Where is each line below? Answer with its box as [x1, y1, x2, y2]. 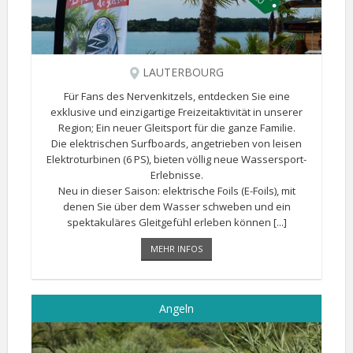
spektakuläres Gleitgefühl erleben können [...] [66, 215, 287, 229]
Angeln [159, 301, 194, 316]
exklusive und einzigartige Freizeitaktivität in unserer [50, 105, 303, 119]
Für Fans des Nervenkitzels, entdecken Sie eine [63, 89, 290, 103]
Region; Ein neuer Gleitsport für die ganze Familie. [58, 121, 295, 135]
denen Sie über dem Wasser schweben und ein [62, 199, 291, 214]
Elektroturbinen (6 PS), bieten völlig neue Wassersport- [46, 152, 307, 166]
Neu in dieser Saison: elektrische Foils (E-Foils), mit [58, 184, 295, 198]
